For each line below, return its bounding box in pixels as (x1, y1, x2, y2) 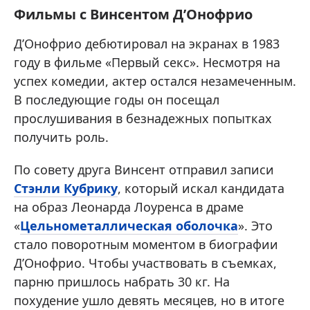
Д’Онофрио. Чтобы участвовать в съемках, (14, 255, 277, 271)
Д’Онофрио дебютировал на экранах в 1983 (14, 35, 280, 52)
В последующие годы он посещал (14, 91, 219, 108)
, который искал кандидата (118, 180, 284, 197)
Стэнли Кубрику (14, 180, 118, 197)
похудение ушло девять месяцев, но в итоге (14, 292, 284, 309)
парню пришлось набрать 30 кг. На (14, 273, 230, 290)
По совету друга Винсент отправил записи (14, 161, 274, 178)
